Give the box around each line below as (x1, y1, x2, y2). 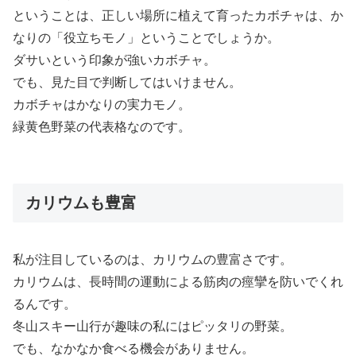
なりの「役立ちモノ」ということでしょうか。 (13, 31, 280, 45)
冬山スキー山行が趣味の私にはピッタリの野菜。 (13, 319, 292, 333)
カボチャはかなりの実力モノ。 (13, 98, 191, 112)
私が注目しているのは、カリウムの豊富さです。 (13, 252, 292, 266)
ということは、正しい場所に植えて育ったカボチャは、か (13, 9, 343, 23)
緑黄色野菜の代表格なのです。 (13, 120, 191, 134)
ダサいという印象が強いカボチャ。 (13, 53, 216, 68)
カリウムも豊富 (25, 194, 137, 212)
